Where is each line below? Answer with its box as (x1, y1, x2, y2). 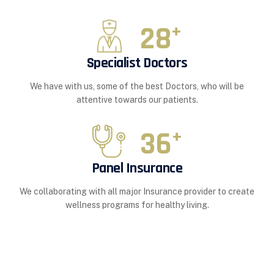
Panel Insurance (91, 159, 183, 178)
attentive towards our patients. (76, 95, 198, 105)
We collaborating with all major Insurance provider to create (20, 187, 254, 197)
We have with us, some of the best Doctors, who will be (30, 81, 244, 92)
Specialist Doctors (86, 54, 188, 73)
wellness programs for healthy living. (65, 200, 209, 210)
